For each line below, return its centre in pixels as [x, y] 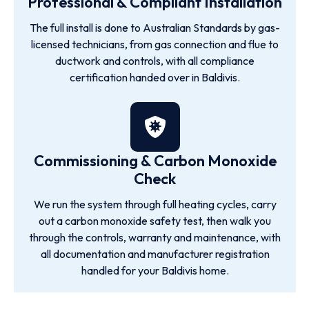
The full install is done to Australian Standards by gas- [155, 28]
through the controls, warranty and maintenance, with [155, 237]
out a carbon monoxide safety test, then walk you [155, 221]
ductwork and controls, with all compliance [155, 61]
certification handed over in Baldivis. [155, 77]
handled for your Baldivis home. [155, 270]
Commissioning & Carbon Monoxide [155, 161]
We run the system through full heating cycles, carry [155, 204]
